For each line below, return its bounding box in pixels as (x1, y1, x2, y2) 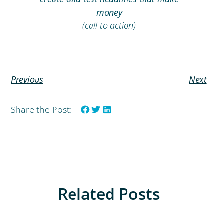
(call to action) (82, 19, 136, 31)
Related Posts (58, 183, 160, 204)
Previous (11, 73, 44, 85)
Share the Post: (11, 103, 72, 115)
